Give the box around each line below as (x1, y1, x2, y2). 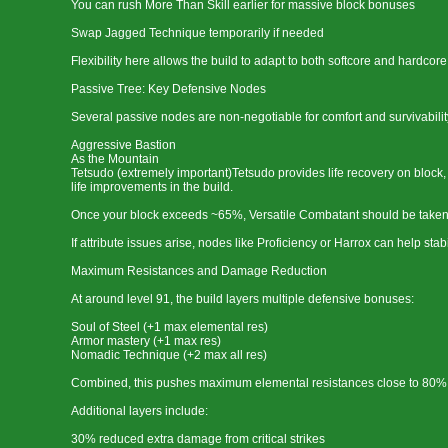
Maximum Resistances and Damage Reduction (71, 264, 327, 278)
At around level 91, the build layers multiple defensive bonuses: (71, 292, 414, 306)
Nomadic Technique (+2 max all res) (71, 348, 267, 362)
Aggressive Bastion (71, 138, 176, 152)
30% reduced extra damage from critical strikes (71, 432, 325, 446)
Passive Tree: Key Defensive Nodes (71, 82, 266, 96)
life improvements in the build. (71, 180, 233, 194)
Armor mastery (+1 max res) (71, 334, 221, 348)
